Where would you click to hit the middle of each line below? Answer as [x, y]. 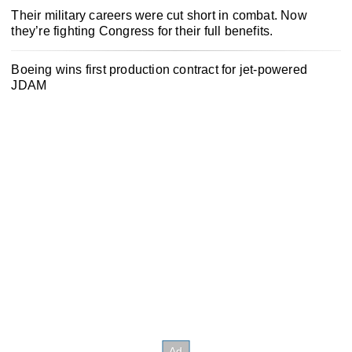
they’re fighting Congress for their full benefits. [142, 31]
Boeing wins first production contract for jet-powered [159, 70]
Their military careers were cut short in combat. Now [159, 16]
